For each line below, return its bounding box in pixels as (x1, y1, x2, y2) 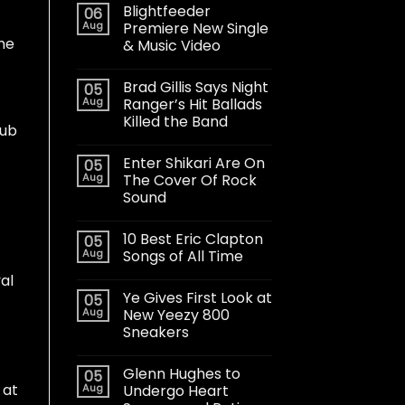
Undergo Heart (122, 380, 229, 401)
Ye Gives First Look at (122, 287, 272, 308)
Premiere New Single (122, 17, 268, 39)
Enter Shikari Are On (122, 152, 265, 174)
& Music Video (122, 34, 221, 56)
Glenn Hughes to (122, 363, 240, 384)
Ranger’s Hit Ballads (122, 93, 262, 115)
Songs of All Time (122, 245, 243, 267)
